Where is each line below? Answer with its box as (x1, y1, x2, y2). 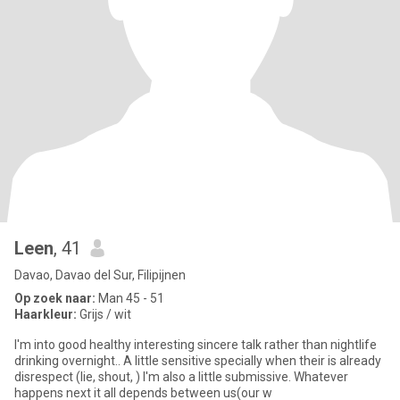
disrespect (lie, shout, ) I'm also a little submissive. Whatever (14, 370, 348, 384)
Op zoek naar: (14, 291, 96, 305)
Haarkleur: (14, 307, 77, 321)
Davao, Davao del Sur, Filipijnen (14, 268, 186, 282)
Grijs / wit (77, 307, 131, 321)
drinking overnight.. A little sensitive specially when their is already (14, 354, 381, 368)
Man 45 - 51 (96, 291, 164, 305)
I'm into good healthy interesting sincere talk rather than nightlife (14, 337, 377, 352)
